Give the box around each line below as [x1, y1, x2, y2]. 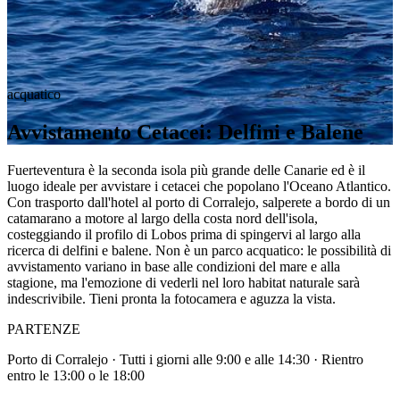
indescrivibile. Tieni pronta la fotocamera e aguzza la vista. [7, 290, 336, 306]
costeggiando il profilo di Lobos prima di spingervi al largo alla [7, 226, 361, 242]
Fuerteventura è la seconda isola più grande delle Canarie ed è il [7, 162, 365, 178]
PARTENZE [7, 321, 80, 337]
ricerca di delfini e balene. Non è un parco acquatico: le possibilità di [7, 242, 391, 258]
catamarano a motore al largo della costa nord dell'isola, [7, 210, 318, 226]
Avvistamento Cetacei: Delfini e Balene [7, 120, 363, 144]
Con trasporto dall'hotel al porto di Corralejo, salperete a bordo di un [7, 194, 390, 210]
